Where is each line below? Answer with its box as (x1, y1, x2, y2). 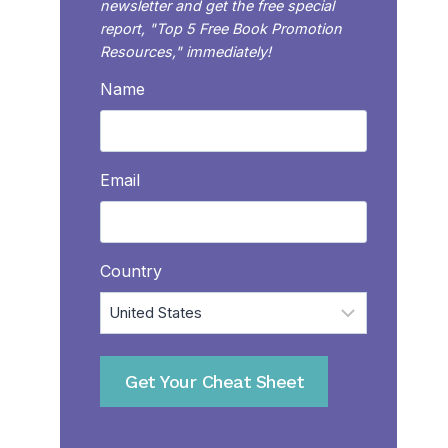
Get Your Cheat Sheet (125, 371, 304, 393)
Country (100, 261, 163, 282)
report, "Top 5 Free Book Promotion (100, 19, 343, 37)
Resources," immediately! (100, 42, 272, 60)
